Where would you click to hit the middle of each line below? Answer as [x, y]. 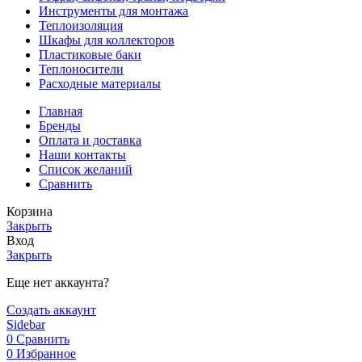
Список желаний [86, 170]
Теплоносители [81, 69]
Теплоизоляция [81, 26]
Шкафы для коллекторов [107, 40]
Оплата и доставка [90, 141]
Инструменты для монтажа [114, 11]
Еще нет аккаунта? [58, 283]
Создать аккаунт [51, 310]
